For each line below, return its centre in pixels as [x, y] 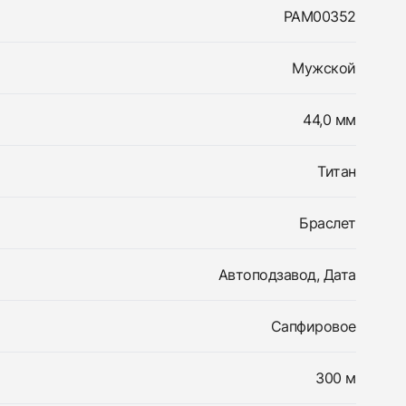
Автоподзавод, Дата [287, 275]
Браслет [328, 223]
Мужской [324, 68]
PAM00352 [319, 16]
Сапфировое [313, 326]
